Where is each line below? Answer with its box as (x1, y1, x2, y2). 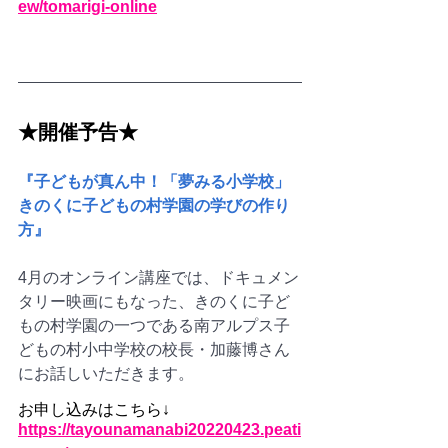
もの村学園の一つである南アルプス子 (18, 317, 290, 335)
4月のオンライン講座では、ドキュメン (18, 269, 299, 287)
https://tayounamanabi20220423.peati (18, 421, 301, 439)
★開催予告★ (18, 121, 138, 144)
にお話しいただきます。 (18, 365, 194, 383)
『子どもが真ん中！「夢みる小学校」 (18, 173, 290, 191)
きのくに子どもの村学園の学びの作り (18, 197, 290, 215)
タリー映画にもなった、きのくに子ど (18, 293, 290, 311)
